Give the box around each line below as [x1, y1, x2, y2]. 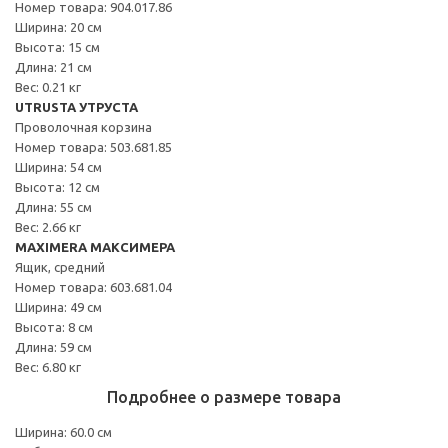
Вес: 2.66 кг [15, 219, 81, 234]
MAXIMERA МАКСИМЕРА [15, 239, 175, 254]
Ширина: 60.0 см [15, 424, 112, 439]
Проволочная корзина [15, 119, 152, 134]
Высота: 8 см [15, 319, 93, 334]
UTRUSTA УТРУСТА [15, 99, 138, 114]
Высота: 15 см [15, 39, 100, 54]
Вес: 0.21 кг [15, 79, 81, 94]
